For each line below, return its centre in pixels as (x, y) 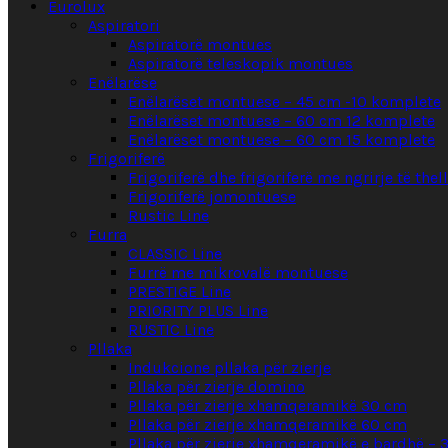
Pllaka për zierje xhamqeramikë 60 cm (267, 425)
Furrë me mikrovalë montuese (238, 273)
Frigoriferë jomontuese (212, 197)
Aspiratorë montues (200, 45)
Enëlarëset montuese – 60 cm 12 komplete (281, 121)
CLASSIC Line (175, 254)
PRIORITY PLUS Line (198, 311)
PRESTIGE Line (179, 292)
